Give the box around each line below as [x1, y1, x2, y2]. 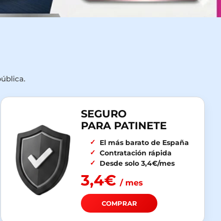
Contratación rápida [99, 149, 172, 157]
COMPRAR [101, 199, 137, 208]
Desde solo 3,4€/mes [99, 159, 175, 168]
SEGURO [81, 108, 127, 120]
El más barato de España [99, 139, 189, 147]
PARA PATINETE [81, 119, 167, 132]
